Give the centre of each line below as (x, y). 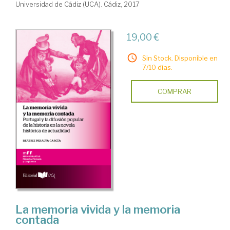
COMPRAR (174, 91)
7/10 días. (157, 67)
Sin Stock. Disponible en (180, 58)
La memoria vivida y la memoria (98, 210)
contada (37, 220)
